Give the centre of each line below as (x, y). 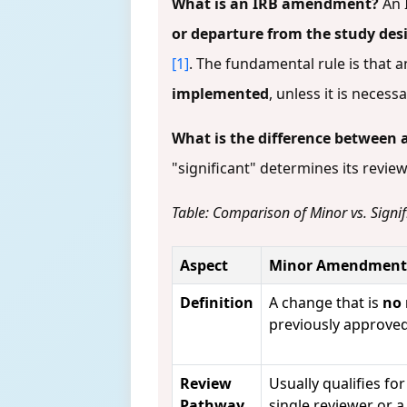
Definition (217, 302)
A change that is (326, 302)
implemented (220, 93)
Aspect (204, 265)
